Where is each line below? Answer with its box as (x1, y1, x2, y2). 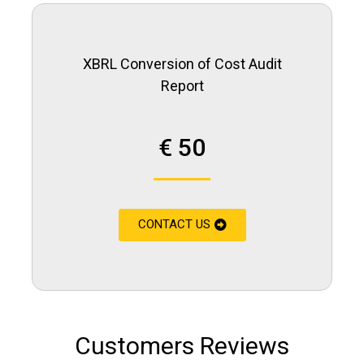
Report (160, 77, 204, 94)
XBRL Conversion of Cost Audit (82, 55, 282, 72)
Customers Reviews (75, 331, 289, 360)
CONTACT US (137, 217, 210, 232)
